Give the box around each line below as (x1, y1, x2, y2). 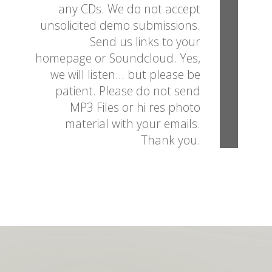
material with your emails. (65, 115, 200, 132)
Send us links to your (90, 33, 200, 50)
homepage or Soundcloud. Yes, (35, 49, 200, 66)
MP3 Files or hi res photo (70, 98, 200, 115)
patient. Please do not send (55, 82, 200, 99)
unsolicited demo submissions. (40, 16, 200, 33)
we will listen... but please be (50, 66, 200, 83)
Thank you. (141, 131, 200, 148)
